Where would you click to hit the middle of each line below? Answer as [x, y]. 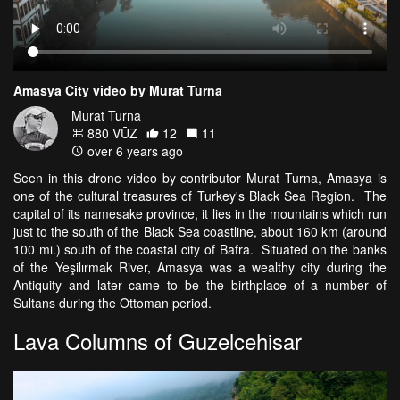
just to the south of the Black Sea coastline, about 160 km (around [200, 231]
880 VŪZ [111, 133]
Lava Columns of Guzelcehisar [158, 340]
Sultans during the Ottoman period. [116, 302]
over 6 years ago [133, 150]
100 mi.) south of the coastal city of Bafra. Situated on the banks [200, 249]
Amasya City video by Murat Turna [118, 90]
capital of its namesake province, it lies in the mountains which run [200, 213]
